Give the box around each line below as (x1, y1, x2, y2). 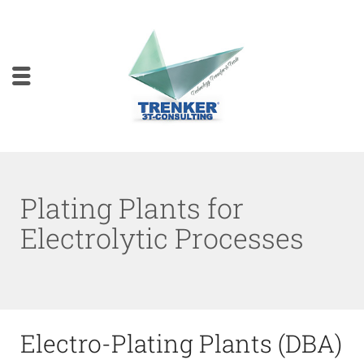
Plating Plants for (20, 188, 244, 226)
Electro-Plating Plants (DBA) (20, 327, 342, 359)
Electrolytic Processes (20, 219, 304, 256)
